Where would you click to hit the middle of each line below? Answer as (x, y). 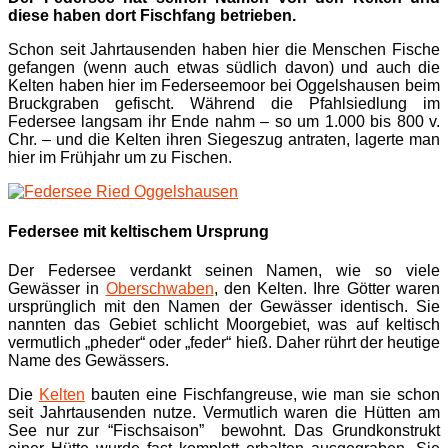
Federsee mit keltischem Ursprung (138, 231)
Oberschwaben (159, 288)
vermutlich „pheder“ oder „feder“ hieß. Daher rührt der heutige (224, 342)
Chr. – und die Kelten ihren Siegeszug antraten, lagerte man (224, 140)
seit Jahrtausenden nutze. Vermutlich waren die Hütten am (224, 412)
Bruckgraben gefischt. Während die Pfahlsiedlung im (224, 104)
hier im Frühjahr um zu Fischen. (120, 158)
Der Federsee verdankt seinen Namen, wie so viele (224, 270)
